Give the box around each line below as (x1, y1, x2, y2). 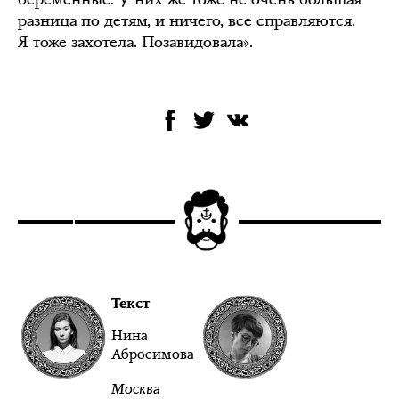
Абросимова (110, 344, 194, 363)
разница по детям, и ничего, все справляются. (18, 9, 355, 31)
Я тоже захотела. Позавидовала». (18, 30, 253, 53)
